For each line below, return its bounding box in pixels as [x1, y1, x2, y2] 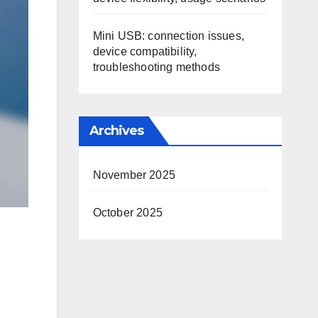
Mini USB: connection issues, [92, 30, 245, 42]
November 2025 [92, 169, 176, 181]
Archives [89, 123, 144, 138]
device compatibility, [92, 45, 197, 57]
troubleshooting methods [92, 61, 221, 73]
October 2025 [92, 207, 163, 219]
